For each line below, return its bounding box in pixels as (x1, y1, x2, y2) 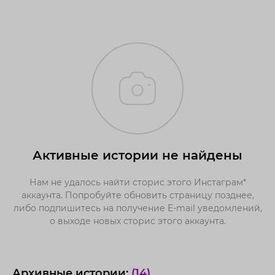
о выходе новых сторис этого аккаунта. (49, 215, 226, 227)
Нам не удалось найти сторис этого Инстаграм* (29, 177, 246, 188)
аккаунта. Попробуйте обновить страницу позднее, (21, 190, 254, 201)
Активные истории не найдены (33, 148, 242, 163)
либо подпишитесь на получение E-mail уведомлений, (13, 203, 262, 214)
